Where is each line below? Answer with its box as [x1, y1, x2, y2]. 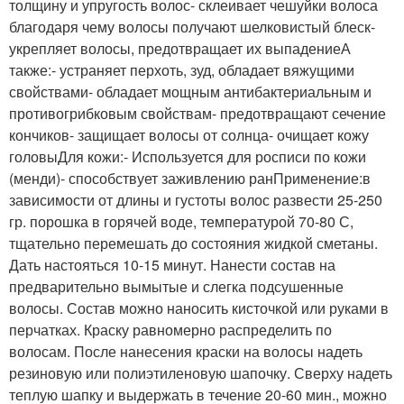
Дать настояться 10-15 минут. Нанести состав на [9, 253, 335, 275]
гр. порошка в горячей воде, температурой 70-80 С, [9, 210, 353, 232]
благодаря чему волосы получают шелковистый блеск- [9, 15, 375, 37]
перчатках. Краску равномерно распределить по [9, 318, 332, 340]
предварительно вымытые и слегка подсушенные [9, 275, 344, 297]
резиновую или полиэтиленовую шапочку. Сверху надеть [9, 362, 392, 383]
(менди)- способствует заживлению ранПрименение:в [9, 167, 371, 188]
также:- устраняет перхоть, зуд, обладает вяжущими [9, 59, 354, 80]
